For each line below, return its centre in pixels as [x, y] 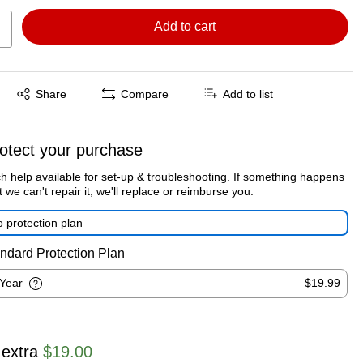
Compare [145, 94]
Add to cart [185, 26]
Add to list [248, 94]
